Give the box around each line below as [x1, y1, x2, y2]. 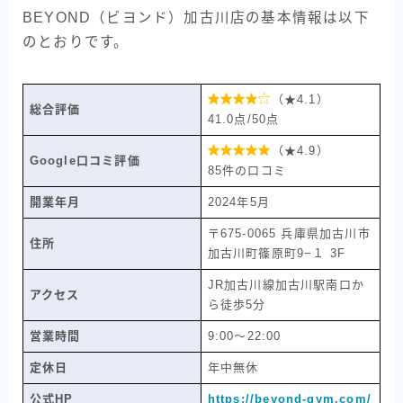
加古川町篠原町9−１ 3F [207, 246, 346, 261]
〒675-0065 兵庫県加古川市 [207, 227, 371, 241]
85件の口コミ [207, 164, 286, 178]
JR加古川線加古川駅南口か [207, 278, 365, 292]
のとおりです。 [22, 34, 130, 50]
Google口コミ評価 [29, 154, 140, 168]
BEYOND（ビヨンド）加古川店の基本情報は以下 [22, 10, 370, 26]
